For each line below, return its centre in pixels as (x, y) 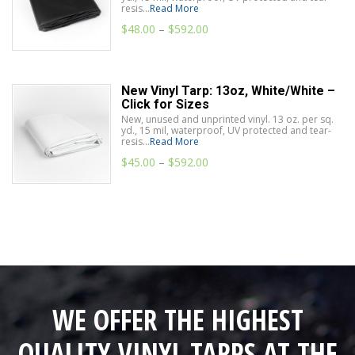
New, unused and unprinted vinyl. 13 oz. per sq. (227, 120)
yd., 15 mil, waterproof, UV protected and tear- (226, 131)
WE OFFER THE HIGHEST (177, 320)
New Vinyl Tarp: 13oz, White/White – (228, 91)
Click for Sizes (165, 105)
